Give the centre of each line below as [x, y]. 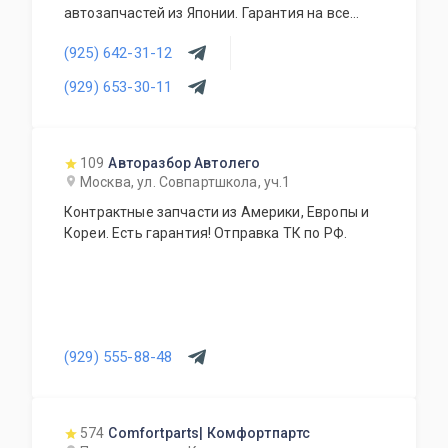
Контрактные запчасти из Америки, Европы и [217, 212]
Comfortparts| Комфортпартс [209, 433]
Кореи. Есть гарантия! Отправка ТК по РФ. [205, 233]
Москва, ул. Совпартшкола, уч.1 [185, 182]
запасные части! [119, 34]
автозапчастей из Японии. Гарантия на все [207, 13]
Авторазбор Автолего [184, 163]
